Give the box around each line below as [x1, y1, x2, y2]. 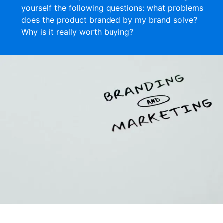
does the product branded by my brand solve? [21, 15, 198, 25]
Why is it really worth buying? [21, 27, 134, 37]
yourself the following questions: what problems [21, 3, 204, 13]
